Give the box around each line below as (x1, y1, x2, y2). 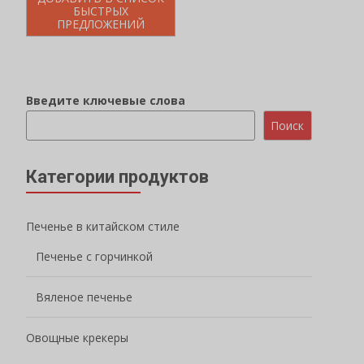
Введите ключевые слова (26, 92, 185, 108)
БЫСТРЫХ (73, 2, 129, 19)
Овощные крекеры (26, 329, 128, 345)
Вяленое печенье (36, 288, 132, 305)
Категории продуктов (26, 166, 209, 187)
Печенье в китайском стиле (26, 218, 180, 234)
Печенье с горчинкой (36, 248, 153, 264)
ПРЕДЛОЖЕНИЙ (57, 15, 145, 32)
